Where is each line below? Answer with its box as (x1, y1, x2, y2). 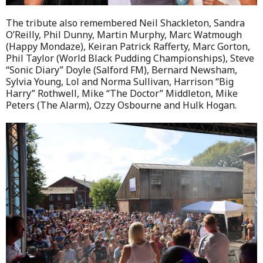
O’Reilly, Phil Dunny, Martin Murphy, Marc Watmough (6, 28, 242, 42)
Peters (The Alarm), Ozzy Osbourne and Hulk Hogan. (6, 99, 237, 112)
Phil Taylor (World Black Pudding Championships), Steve (6, 52, 254, 65)
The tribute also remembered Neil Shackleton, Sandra (6, 16, 245, 30)
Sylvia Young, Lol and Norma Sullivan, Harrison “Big (6, 75, 234, 89)
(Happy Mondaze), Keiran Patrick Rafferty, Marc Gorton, (6, 40, 250, 53)
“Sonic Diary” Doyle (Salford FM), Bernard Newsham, (6, 63, 237, 77)
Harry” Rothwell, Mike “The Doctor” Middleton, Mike (6, 87, 238, 100)
